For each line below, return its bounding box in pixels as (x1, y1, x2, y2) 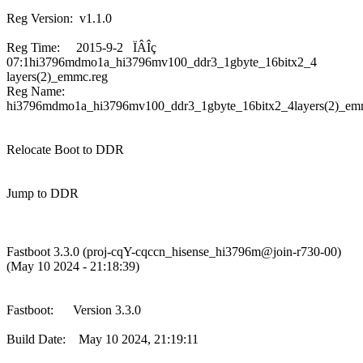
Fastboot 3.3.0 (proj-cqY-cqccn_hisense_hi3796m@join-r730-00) (6, 244, 341, 258)
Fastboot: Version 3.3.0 (6, 302, 141, 317)
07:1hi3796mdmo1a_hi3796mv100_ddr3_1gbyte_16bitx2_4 (6, 54, 317, 69)
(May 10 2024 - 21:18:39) (6, 258, 139, 273)
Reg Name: (6, 83, 75, 98)
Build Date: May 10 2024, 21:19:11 (6, 331, 199, 346)
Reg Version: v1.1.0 (6, 11, 112, 25)
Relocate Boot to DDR (6, 142, 124, 156)
